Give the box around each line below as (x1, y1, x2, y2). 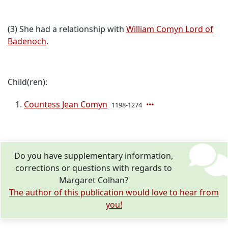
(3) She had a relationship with (8, 23, 126, 35)
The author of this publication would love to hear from (9, 187, 219, 198)
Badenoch (8, 36, 46, 47)
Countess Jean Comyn (24, 99, 107, 110)
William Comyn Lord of (126, 23, 213, 35)
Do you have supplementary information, (14, 150, 174, 162)
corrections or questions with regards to (15, 162, 173, 174)
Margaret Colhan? (59, 175, 129, 186)
